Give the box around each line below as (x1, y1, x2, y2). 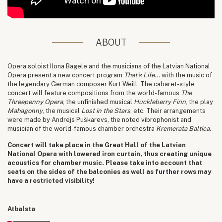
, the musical (43, 107, 80, 114)
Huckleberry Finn (134, 98, 186, 106)
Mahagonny (7, 107, 43, 114)
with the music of (160, 71, 212, 79)
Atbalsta (7, 205, 35, 213)
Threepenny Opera (7, 98, 63, 106)
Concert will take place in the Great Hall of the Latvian (7, 141, 186, 149)
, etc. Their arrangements (130, 107, 206, 114)
